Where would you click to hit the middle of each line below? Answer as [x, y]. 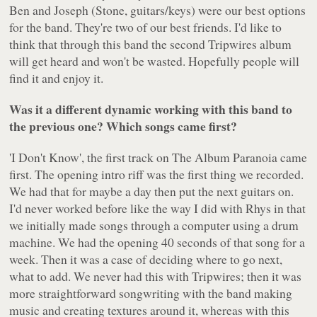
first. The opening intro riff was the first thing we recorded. [157, 174]
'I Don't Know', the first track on [91, 157]
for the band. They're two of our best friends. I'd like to [146, 27]
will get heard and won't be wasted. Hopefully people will [155, 61]
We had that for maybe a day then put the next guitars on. [152, 191]
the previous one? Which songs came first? [123, 126]
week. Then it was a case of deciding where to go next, [146, 259]
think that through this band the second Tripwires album [151, 44]
